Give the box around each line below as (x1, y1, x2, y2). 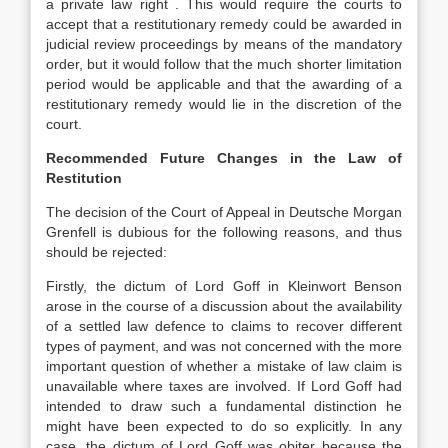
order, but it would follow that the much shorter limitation (46, 56, 402, 72)
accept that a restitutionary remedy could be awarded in (46, 16, 402, 32)
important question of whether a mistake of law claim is (46, 358, 402, 374)
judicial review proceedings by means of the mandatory (46, 36, 402, 52)
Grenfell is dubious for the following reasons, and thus (46, 224, 402, 240)
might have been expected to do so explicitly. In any (46, 418, 402, 434)
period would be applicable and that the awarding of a (46, 76, 402, 92)
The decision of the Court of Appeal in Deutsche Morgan (46, 204, 402, 220)
